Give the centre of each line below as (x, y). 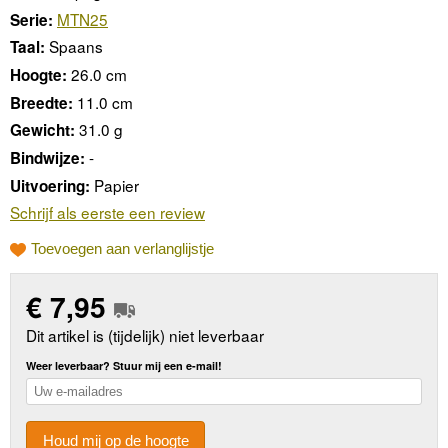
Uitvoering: (50, 185)
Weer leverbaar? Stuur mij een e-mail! (124, 366)
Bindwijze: (47, 158)
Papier (116, 184)
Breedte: (41, 102)
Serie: (31, 19)
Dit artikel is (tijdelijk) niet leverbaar (145, 335)
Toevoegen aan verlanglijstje (122, 248)
